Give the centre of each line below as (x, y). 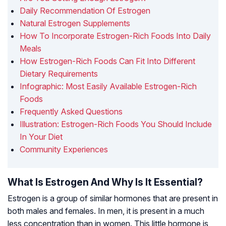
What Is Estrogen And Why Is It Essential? (105, 182)
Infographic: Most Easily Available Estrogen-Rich (108, 87)
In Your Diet (41, 137)
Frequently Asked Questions (71, 112)
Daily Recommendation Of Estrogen (85, 11)
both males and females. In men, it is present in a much (106, 211)
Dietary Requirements (59, 74)
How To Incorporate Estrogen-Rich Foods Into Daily (115, 36)
